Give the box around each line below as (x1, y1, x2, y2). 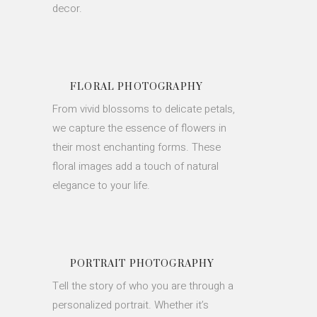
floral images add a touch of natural (52, 158, 219, 174)
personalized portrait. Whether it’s (52, 297, 209, 313)
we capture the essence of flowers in (52, 120, 226, 136)
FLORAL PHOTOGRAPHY (70, 81, 204, 93)
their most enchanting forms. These (52, 139, 221, 155)
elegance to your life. (52, 178, 150, 193)
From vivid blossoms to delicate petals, (52, 101, 235, 117)
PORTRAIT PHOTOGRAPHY (70, 258, 215, 270)
